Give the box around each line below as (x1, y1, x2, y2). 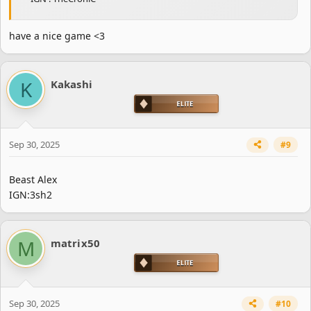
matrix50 (51, 235, 100, 250)
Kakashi (51, 76, 92, 91)
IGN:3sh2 (9, 187, 52, 201)
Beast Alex (9, 172, 57, 186)
